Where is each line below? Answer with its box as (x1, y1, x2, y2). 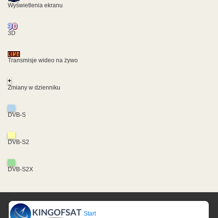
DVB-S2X (8, 165, 33, 173)
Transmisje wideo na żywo (8, 56, 78, 64)
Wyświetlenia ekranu (8, 2, 63, 9)
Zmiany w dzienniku (8, 84, 60, 91)
